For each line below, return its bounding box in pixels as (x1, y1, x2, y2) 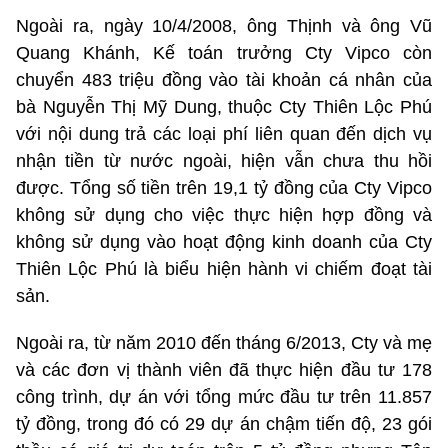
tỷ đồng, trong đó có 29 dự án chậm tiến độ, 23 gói (16, 414, 432, 435)
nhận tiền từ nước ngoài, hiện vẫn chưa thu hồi (16, 151, 432, 172)
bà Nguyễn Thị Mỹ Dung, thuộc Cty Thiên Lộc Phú (16, 97, 432, 118)
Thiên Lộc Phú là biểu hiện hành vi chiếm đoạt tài (16, 259, 432, 280)
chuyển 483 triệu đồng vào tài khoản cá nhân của (16, 70, 432, 91)
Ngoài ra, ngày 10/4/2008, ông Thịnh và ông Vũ (16, 16, 432, 37)
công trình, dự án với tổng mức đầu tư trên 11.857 (16, 387, 432, 408)
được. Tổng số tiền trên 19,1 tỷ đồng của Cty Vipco (16, 178, 432, 199)
